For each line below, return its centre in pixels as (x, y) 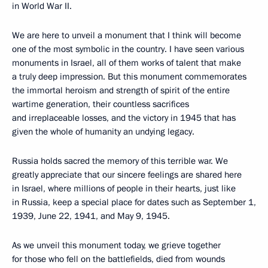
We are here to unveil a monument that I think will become (127, 35)
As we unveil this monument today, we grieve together (116, 245)
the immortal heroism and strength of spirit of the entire (121, 90)
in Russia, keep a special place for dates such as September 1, (134, 202)
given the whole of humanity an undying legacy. (104, 132)
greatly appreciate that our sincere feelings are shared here (127, 175)
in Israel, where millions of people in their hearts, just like (124, 188)
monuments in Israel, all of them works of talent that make (127, 63)
